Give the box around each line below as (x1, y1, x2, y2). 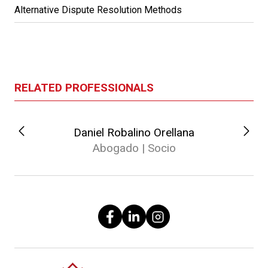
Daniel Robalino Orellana (74, 126, 194, 139)
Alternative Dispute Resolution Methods (14, 4, 182, 16)
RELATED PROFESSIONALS (14, 81, 154, 95)
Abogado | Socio (92, 141, 176, 155)
